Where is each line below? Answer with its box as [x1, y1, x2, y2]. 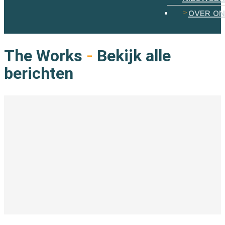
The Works [4, 46, 82, 65]
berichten [4, 63, 73, 83]
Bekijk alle [93, 46, 171, 65]
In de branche [4, 214, 54, 224]
